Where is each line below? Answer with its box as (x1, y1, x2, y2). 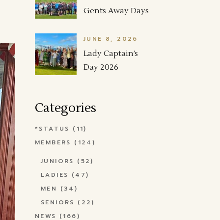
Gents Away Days (83, 6, 149, 16)
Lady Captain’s (83, 49, 138, 58)
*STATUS (35, 124, 70, 133)
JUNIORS (41, 157, 74, 165)
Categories (35, 100, 96, 116)
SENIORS (41, 198, 75, 207)
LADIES (41, 170, 69, 179)
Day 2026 (83, 62, 118, 72)
